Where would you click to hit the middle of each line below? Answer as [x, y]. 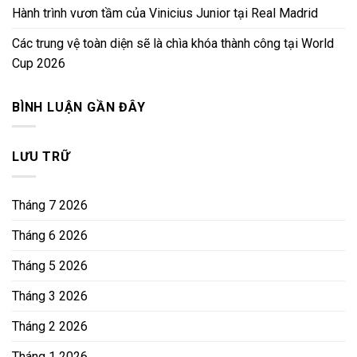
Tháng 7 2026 [50, 205]
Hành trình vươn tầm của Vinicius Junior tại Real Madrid [165, 13]
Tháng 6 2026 [50, 235]
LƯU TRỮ [41, 157]
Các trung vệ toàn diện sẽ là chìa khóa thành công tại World [173, 43]
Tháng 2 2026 [50, 326]
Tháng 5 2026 [50, 265]
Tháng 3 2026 [50, 296]
